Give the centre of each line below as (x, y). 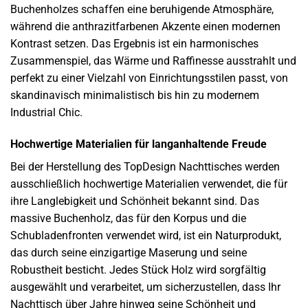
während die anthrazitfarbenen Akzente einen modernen (145, 27)
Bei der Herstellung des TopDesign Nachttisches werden (145, 167)
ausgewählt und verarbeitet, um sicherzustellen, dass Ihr (145, 287)
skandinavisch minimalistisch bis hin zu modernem (135, 96)
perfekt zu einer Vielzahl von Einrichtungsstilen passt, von (149, 78)
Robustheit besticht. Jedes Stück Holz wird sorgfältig (138, 270)
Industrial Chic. (46, 113)
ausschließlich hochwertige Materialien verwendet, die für (149, 184)
